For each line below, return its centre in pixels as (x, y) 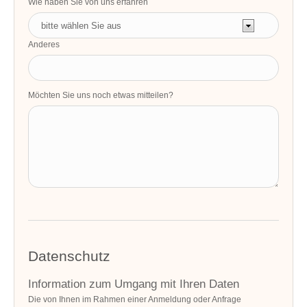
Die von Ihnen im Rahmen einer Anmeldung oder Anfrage (135, 300)
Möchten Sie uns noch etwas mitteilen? (101, 96)
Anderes (44, 45)
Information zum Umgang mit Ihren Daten (134, 284)
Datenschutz (70, 256)
